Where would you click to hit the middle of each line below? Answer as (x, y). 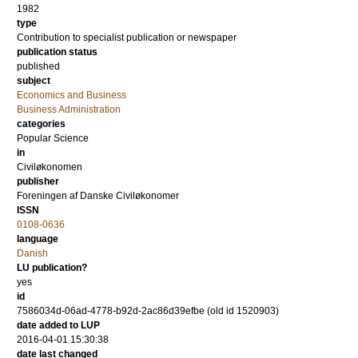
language (38, 239)
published (38, 66)
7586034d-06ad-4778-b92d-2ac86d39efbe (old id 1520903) (148, 311)
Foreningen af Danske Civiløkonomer (98, 196)
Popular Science (53, 138)
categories (41, 124)
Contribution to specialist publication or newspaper (127, 38)
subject (34, 81)
